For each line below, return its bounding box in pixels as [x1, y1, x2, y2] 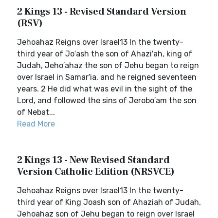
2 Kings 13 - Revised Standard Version [17, 5, 186, 18]
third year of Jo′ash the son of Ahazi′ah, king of [17, 49, 192, 58]
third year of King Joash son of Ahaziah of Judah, [17, 198, 201, 207]
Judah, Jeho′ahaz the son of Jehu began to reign [17, 61, 199, 70]
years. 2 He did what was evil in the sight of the [17, 84, 192, 93]
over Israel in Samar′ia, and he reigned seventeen [17, 73, 197, 82]
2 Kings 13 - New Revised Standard [17, 154, 170, 166]
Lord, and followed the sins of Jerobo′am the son [17, 96, 197, 105]
